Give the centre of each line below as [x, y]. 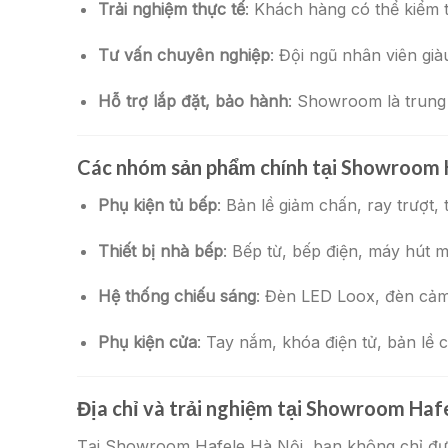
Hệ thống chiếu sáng [176, 296]
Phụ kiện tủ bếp [157, 204]
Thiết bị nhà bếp [160, 250]
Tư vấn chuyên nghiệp [183, 55]
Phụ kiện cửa [147, 342]
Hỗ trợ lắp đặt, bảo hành [192, 100]
